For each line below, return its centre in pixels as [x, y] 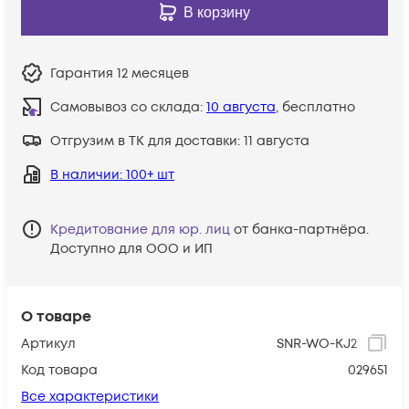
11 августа [277, 141]
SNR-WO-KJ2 [317, 343]
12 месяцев [153, 73]
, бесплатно [315, 107]
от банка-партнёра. [301, 229]
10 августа [241, 107]
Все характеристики [90, 396]
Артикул [48, 343]
